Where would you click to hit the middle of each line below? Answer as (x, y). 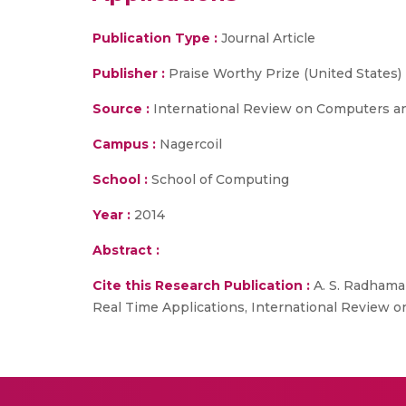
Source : (121, 109)
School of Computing (218, 179)
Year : (111, 215)
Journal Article (266, 38)
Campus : (124, 144)
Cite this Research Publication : (201, 285)
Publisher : (130, 73)
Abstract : (126, 250)
